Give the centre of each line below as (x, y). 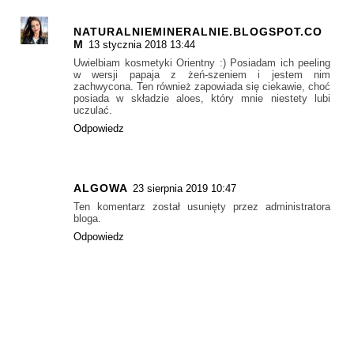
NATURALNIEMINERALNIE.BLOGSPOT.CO (198, 31)
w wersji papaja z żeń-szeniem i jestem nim (202, 74)
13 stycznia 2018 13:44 (142, 44)
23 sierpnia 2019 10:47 (185, 189)
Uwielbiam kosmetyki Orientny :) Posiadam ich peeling (202, 62)
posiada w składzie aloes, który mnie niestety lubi (202, 98)
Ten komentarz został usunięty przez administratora (202, 207)
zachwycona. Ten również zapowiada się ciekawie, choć (202, 86)
